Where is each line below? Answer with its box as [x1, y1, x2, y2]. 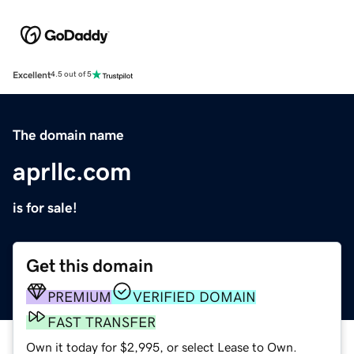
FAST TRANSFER [47, 314, 156, 330]
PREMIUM [47, 289, 111, 304]
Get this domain [26, 256, 153, 275]
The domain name [13, 127, 124, 142]
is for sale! [13, 200, 77, 215]
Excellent [13, 70, 51, 80]
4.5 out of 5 [51, 70, 92, 79]
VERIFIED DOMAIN [133, 289, 256, 304]
